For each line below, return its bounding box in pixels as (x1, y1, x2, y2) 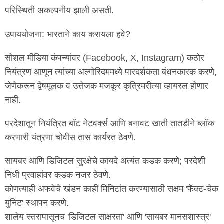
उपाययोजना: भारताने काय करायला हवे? (5, 29, 130, 39)
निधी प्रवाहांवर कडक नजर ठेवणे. (5, 170, 111, 180)
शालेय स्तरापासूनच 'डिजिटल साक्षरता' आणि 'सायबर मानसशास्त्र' (5, 212, 211, 222)
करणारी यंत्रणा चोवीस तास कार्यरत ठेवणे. (5, 132, 136, 143)
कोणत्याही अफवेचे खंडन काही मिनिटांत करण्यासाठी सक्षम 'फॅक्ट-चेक (5, 184, 218, 194)
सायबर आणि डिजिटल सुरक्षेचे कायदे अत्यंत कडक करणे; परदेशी (5, 156, 205, 166)
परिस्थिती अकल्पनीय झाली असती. (5, 5, 114, 16)
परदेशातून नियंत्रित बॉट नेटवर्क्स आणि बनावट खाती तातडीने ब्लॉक (5, 118, 214, 129)
